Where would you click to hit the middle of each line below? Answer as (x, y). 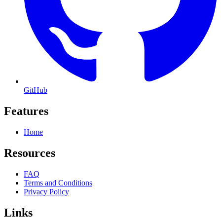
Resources (30, 153)
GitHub (36, 90)
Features (26, 111)
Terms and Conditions (58, 183)
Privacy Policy (46, 191)
